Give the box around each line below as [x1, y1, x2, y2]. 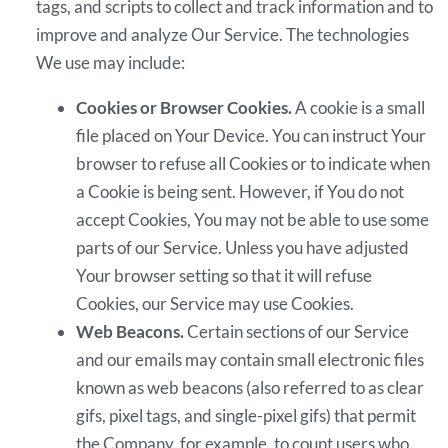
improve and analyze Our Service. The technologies [36, 23, 410, 45]
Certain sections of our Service [184, 320, 410, 342]
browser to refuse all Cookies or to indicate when [76, 152, 431, 174]
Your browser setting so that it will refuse [76, 264, 373, 286]
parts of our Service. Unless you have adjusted [76, 236, 410, 258]
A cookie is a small [292, 96, 426, 118]
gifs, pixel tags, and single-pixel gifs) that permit [76, 404, 417, 426]
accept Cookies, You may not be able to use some [76, 208, 430, 230]
